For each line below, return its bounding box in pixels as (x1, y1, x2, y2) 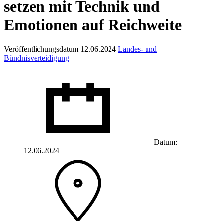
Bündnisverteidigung (4, 53, 69, 62)
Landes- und (118, 44, 157, 53)
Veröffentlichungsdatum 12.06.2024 (4, 44, 116, 53)
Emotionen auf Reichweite (4, 16, 182, 34)
